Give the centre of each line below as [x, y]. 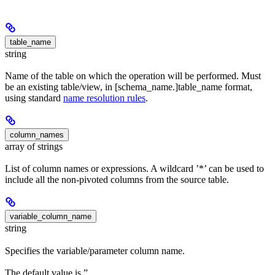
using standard [34, 98]
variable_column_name [51, 217]
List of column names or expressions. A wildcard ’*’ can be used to [134, 169]
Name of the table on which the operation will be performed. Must [133, 76]
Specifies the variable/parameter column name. [95, 250]
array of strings [34, 147]
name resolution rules [104, 98]
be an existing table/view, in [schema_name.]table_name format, [129, 87]
